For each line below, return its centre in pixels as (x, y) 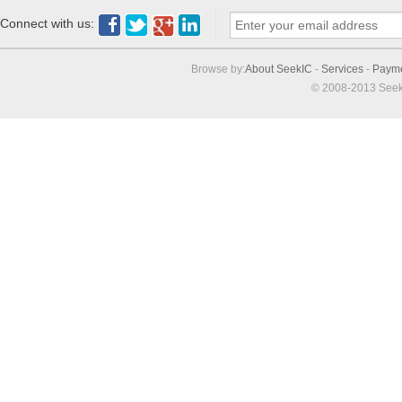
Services (342, 70)
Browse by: (218, 70)
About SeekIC (279, 70)
